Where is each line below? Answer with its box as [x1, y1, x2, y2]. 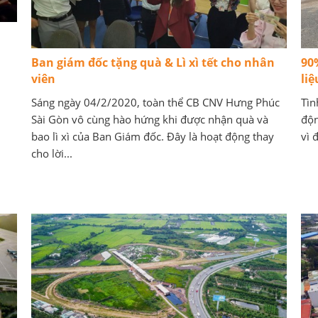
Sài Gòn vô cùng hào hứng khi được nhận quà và [31, 112, 268, 126]
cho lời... [31, 146, 72, 160]
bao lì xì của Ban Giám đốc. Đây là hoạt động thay [31, 129, 274, 143]
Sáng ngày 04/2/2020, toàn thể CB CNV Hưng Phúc [31, 95, 280, 109]
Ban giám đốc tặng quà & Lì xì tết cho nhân [31, 55, 275, 70]
